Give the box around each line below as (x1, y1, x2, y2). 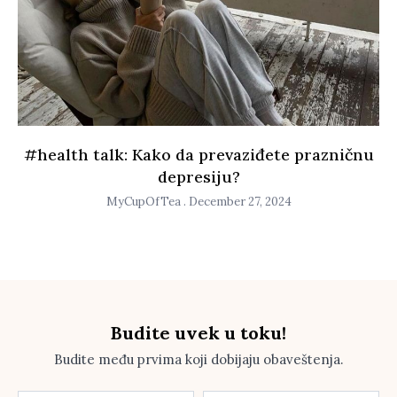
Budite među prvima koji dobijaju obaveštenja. (53, 351, 344, 369)
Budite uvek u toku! (111, 322, 286, 345)
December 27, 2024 (185, 194, 292, 210)
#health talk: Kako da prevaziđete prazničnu (23, 144, 374, 166)
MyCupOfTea (105, 194, 183, 210)
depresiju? (157, 167, 240, 188)
